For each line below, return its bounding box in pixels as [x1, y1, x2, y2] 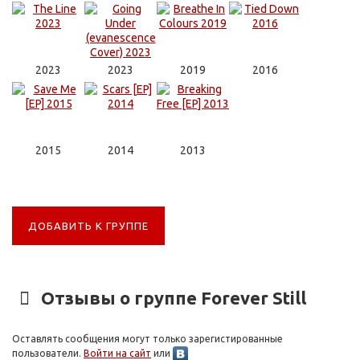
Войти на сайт [84, 348, 151, 358]
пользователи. [12, 348, 84, 358]
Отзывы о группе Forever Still [36, 288, 306, 308]
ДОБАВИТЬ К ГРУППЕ [28, 220, 149, 231]
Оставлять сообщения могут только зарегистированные [12, 333, 283, 344]
